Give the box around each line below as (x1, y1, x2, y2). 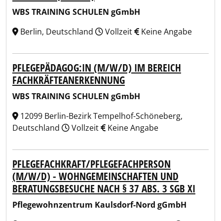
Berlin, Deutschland (18, 26, 95, 37)
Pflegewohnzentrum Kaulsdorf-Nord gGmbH (12, 199, 186, 210)
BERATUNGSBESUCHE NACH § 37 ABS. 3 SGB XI (12, 182, 195, 195)
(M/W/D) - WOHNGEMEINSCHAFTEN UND (12, 169, 179, 183)
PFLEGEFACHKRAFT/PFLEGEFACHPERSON (12, 157, 171, 171)
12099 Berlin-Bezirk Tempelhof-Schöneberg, (18, 110, 183, 121)
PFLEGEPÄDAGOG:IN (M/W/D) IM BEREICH (12, 61, 181, 74)
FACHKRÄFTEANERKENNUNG (12, 73, 125, 87)
